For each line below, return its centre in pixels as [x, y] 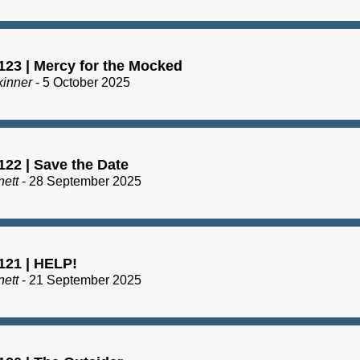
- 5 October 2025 [81, 83]
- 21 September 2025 [80, 280]
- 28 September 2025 [80, 182]
